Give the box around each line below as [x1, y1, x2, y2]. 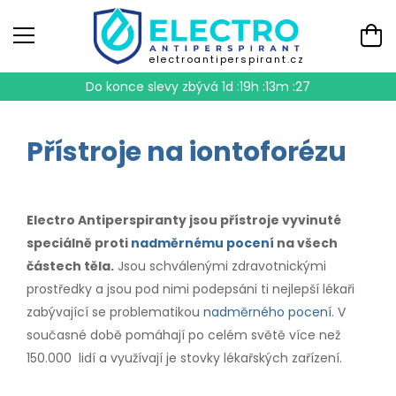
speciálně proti [27, 233, 131, 252]
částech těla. [27, 256, 114, 275]
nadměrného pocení [203, 302, 331, 321]
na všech [274, 233, 338, 252]
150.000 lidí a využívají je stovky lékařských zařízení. [27, 348, 342, 367]
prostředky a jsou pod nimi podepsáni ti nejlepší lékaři [27, 279, 354, 298]
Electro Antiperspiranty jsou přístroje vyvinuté [27, 210, 341, 229]
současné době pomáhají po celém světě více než [27, 325, 340, 344]
